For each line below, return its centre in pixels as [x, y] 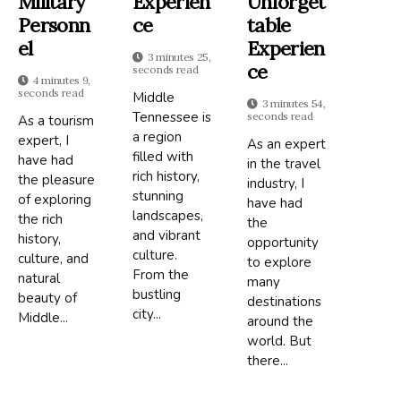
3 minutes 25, [179, 57]
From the [161, 275]
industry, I [276, 184]
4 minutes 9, [62, 81]
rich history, [166, 177]
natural [39, 279]
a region [158, 137]
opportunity [283, 243]
